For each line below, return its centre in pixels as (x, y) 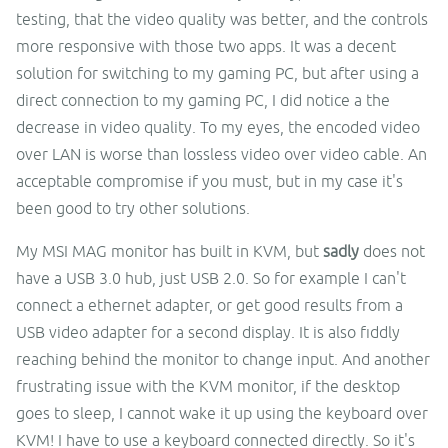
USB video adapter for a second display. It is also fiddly (208, 331)
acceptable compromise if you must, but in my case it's (209, 180)
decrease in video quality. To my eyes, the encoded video (218, 126)
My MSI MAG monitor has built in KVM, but (169, 250)
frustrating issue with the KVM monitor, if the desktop (208, 385)
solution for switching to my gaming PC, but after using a (217, 72)
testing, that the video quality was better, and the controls (222, 18)
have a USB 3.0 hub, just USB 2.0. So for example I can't (211, 277)
